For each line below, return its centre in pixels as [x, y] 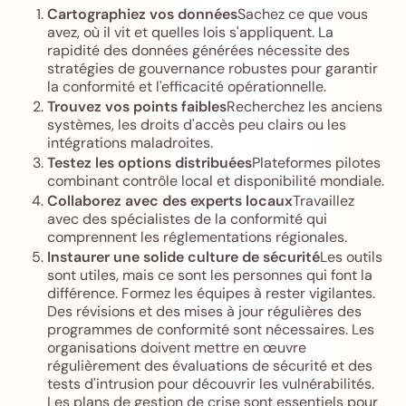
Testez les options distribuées [150, 162]
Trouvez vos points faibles [137, 106]
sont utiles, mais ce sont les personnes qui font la [210, 275]
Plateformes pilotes [316, 162]
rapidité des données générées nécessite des [198, 50]
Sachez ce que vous [303, 14]
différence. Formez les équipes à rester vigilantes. [211, 293]
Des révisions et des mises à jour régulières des [204, 311]
